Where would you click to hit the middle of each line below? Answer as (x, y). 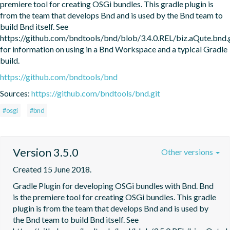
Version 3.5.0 (46, 152)
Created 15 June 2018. (52, 169)
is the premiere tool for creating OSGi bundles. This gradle (114, 197)
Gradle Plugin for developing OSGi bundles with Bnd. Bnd (113, 185)
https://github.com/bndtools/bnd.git (96, 93)
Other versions (188, 151)
